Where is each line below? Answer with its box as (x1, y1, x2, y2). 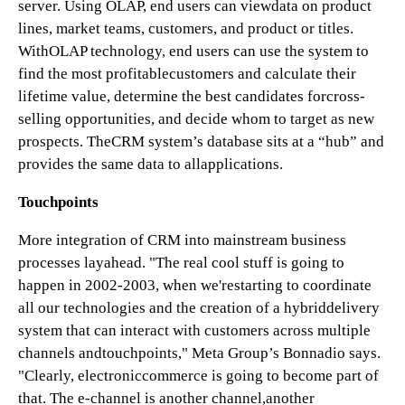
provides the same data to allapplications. (18, 155, 283, 173)
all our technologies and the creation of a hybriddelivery (18, 299, 380, 316)
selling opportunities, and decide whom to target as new (18, 110, 374, 127)
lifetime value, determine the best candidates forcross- (18, 88, 365, 105)
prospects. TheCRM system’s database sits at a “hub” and (18, 133, 384, 150)
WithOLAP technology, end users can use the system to (18, 42, 369, 60)
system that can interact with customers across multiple (18, 322, 371, 339)
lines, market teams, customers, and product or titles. (18, 20, 353, 37)
